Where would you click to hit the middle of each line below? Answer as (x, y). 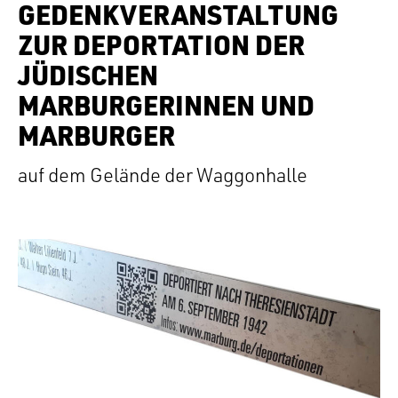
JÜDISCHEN (88, 75)
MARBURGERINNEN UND (166, 105)
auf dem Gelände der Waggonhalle (163, 175)
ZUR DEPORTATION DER (161, 45)
